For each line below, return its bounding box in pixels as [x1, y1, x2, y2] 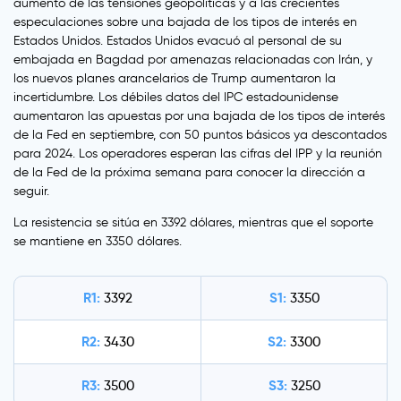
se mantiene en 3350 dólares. [13, 234, 182, 250]
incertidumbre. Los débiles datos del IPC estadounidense [13, 90, 338, 106]
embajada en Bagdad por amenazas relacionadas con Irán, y [13, 52, 372, 68]
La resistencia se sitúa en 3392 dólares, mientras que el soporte [13, 215, 373, 231]
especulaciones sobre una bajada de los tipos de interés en [13, 14, 357, 30]
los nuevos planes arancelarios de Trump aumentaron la [13, 71, 336, 87]
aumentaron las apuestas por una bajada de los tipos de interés [13, 108, 385, 124]
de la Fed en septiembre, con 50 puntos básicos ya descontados [13, 127, 387, 143]
